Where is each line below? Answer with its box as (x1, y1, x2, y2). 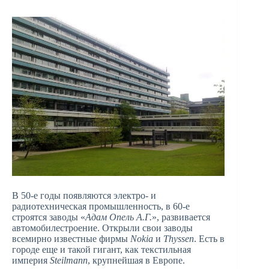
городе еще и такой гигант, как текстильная (12, 244, 191, 255)
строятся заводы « (12, 212, 85, 223)
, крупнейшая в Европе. (88, 255, 185, 266)
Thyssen (163, 234, 194, 244)
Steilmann (50, 255, 88, 266)
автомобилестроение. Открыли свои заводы (12, 223, 193, 234)
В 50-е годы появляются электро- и (12, 190, 156, 201)
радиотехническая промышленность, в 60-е (12, 201, 190, 212)
